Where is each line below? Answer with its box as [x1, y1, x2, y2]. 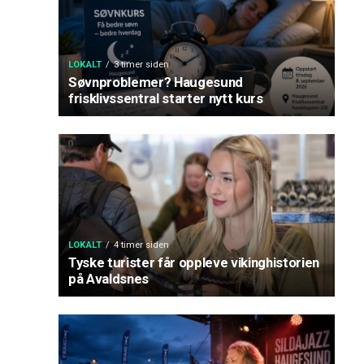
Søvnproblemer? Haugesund [68, 74, 243, 90]
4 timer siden [114, 240, 170, 250]
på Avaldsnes [68, 271, 149, 287]
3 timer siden [114, 59, 170, 70]
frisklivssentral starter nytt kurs [68, 90, 263, 106]
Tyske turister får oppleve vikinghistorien [68, 254, 319, 271]
